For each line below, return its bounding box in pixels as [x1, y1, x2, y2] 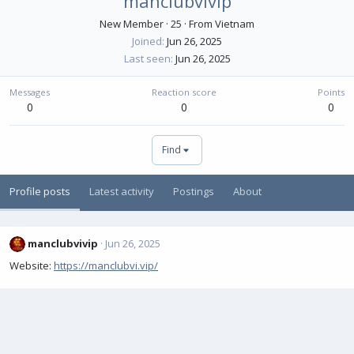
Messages [9, 86, 50, 98]
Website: [9, 258, 54, 273]
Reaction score [151, 86, 217, 98]
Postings [173, 184, 214, 198]
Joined [132, 34, 162, 48]
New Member [100, 17, 164, 31]
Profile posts [9, 184, 70, 198]
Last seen [123, 51, 171, 66]
